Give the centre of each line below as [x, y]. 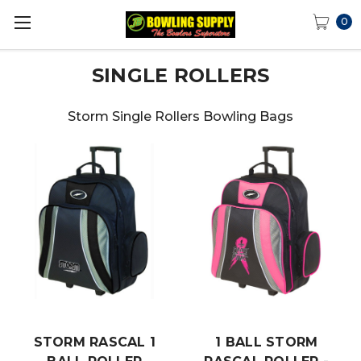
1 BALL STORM [267, 342]
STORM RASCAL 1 [94, 342]
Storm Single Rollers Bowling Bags [180, 116]
